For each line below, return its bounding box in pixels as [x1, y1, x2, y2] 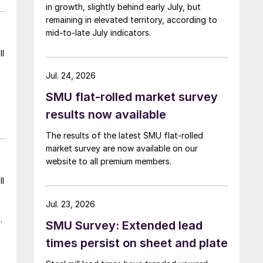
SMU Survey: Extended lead [46, 218, 203, 232]
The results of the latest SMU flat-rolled [46, 130, 203, 140]
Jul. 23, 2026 [46, 198, 95, 209]
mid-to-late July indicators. [46, 27, 151, 38]
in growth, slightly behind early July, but [46, 1, 201, 12]
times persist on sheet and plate [46, 235, 228, 250]
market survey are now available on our [46, 143, 198, 153]
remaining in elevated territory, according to [46, 14, 217, 25]
